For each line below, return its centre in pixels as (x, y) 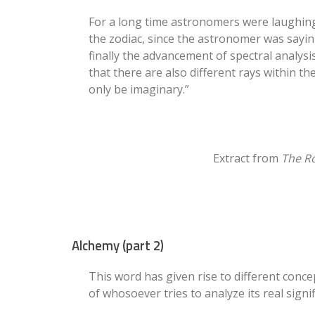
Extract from (247, 158)
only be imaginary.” (139, 89)
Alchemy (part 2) (118, 245)
